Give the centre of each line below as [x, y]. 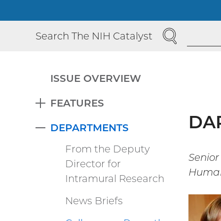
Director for [93, 164]
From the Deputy [108, 149]
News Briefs [94, 201]
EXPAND [62, 109]
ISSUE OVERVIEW [96, 79]
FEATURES [77, 103]
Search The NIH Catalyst [94, 36]
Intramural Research [115, 178]
